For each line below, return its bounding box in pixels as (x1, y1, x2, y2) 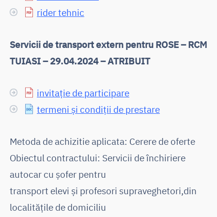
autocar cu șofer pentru (10, 168, 106, 180)
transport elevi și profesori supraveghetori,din (10, 184, 197, 197)
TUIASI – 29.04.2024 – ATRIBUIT (10, 54, 150, 67)
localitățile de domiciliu (10, 201, 106, 213)
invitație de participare (37, 86, 129, 99)
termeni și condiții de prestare (37, 103, 160, 115)
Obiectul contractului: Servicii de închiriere (10, 151, 186, 164)
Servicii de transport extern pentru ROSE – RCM (10, 38, 207, 50)
